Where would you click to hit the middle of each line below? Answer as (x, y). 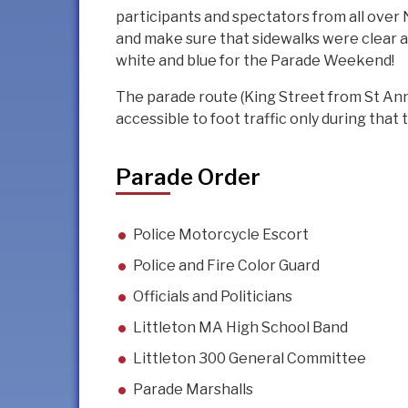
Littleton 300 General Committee (250, 359)
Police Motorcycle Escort (221, 235)
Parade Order (188, 178)
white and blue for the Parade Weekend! (255, 61)
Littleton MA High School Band (240, 328)
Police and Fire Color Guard (226, 266)
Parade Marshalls (193, 390)
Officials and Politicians (213, 297)
